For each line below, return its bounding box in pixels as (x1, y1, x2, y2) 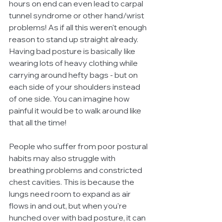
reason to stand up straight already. (9, 34, 140, 44)
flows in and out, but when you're (9, 201, 128, 211)
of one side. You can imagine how (9, 94, 131, 104)
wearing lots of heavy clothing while (9, 58, 139, 68)
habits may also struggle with (9, 153, 117, 163)
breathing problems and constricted (9, 165, 144, 175)
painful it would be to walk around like (9, 106, 143, 115)
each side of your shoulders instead (9, 82, 142, 92)
